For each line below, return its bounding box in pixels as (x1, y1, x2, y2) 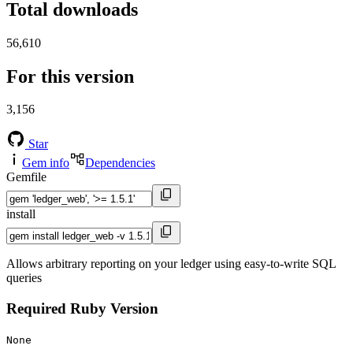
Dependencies (85, 156, 155, 170)
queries (6, 271, 42, 285)
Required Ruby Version (6, 300, 158, 318)
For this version (6, 65, 134, 87)
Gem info (22, 156, 69, 170)
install (6, 207, 35, 221)
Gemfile (6, 170, 46, 184)
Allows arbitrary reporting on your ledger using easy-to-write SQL (6, 257, 336, 271)
